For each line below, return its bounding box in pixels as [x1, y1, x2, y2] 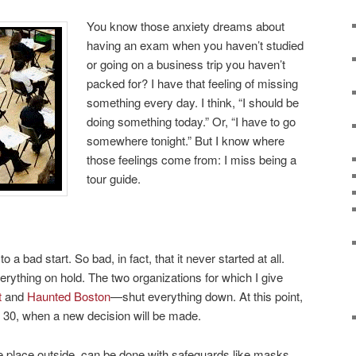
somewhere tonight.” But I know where [87, 131, 285, 149]
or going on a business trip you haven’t [87, 55, 286, 72]
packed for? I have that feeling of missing [87, 74, 299, 91]
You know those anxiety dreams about [87, 17, 285, 34]
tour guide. [87, 169, 141, 187]
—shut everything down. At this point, [110, 288, 303, 305]
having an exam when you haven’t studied [87, 36, 304, 53]
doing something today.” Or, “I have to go [87, 112, 296, 130]
